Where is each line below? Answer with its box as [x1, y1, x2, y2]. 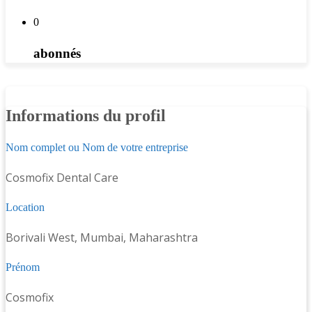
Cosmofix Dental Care [6, 170, 118, 186]
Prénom [6, 261, 40, 274]
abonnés [33, 45, 81, 61]
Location [6, 201, 45, 214]
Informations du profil [6, 107, 166, 125]
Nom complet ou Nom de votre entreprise [6, 141, 188, 154]
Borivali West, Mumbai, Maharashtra [6, 230, 198, 246]
